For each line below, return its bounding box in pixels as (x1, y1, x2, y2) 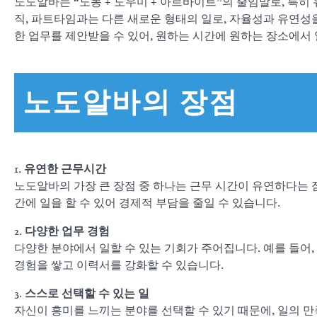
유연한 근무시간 (24, 162, 106, 177)
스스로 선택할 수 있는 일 (25, 287, 149, 301)
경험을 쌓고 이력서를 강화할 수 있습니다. (14, 258, 224, 273)
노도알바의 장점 (23, 86, 238, 120)
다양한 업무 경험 (25, 224, 110, 239)
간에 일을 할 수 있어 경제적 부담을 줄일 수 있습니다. (14, 196, 280, 211)
